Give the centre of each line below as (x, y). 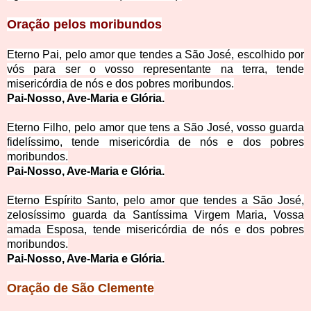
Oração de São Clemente (81, 288)
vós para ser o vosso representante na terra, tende (155, 69)
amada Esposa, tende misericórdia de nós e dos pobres (155, 230)
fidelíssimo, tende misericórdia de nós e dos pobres (155, 142)
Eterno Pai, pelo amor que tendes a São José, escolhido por (155, 55)
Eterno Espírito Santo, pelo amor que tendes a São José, (155, 201)
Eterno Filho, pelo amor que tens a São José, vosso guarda (155, 128)
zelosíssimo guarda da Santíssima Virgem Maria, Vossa (155, 215)
